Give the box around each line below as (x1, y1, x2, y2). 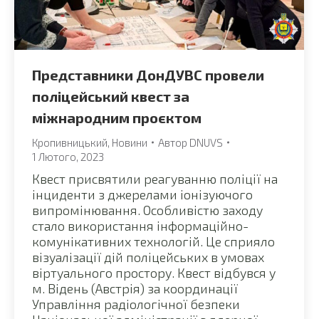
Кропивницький (32, 135, 108, 149)
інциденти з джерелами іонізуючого (32, 186, 253, 202)
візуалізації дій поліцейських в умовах (32, 249, 264, 265)
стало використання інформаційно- (32, 217, 249, 234)
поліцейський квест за (32, 87, 189, 105)
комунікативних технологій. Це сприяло (32, 233, 275, 249)
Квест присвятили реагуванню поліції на (32, 170, 278, 187)
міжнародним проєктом (32, 108, 202, 126)
